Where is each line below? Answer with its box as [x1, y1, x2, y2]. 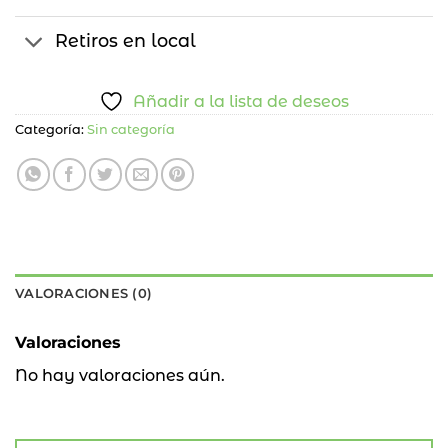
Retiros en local [55, 30, 197, 52]
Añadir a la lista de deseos [133, 92, 349, 112]
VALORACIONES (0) [15, 285, 153, 301]
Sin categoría [87, 122, 175, 138]
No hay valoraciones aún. [15, 365, 225, 385]
